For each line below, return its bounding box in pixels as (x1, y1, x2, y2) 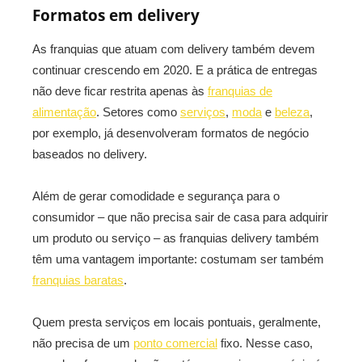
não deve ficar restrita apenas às (32, 84, 208, 99)
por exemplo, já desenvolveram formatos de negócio (32, 126, 309, 141)
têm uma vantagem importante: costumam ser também (32, 252, 324, 267)
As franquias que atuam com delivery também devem (32, 42, 315, 57)
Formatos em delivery (32, 5, 200, 27)
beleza (275, 105, 309, 120)
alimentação (32, 105, 96, 120)
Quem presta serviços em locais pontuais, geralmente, (32, 315, 321, 330)
